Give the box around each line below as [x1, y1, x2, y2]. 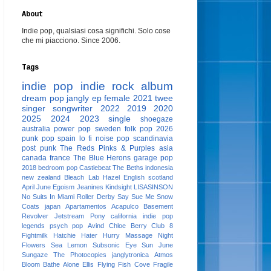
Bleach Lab [64, 174, 99, 181]
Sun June [142, 241, 174, 249]
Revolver [22, 212, 48, 220]
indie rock [80, 80, 134, 93]
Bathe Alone [43, 261, 79, 268]
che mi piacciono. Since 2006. [22, 36, 120, 45]
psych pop [49, 222, 83, 229]
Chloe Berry [108, 222, 147, 229]
